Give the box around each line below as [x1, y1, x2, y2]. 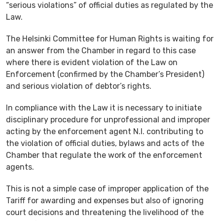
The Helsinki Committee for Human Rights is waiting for [6, 34, 214, 43]
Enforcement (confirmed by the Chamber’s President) [6, 69, 204, 79]
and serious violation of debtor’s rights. [6, 81, 151, 91]
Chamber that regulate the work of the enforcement [6, 150, 202, 160]
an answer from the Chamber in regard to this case [6, 45, 196, 55]
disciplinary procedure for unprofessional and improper [6, 114, 210, 124]
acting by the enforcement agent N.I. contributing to [6, 126, 203, 136]
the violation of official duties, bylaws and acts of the [6, 138, 204, 148]
